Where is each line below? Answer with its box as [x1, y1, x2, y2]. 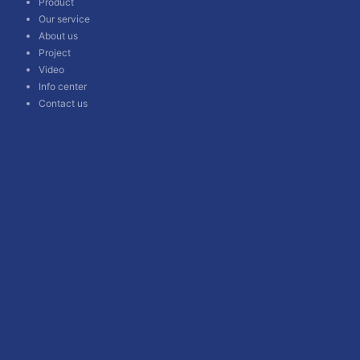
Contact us [39, 96, 88, 109]
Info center [39, 80, 87, 92]
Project [39, 46, 71, 59]
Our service [39, 12, 90, 25]
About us [39, 29, 78, 42]
